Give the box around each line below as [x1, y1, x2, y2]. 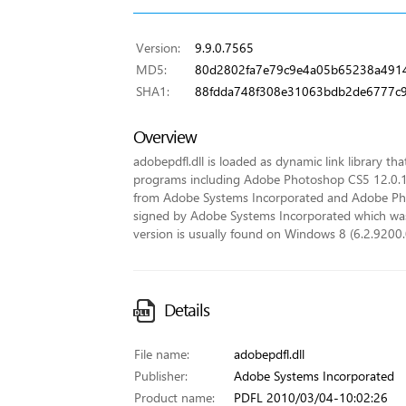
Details [164, 298, 209, 321]
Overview [133, 125, 197, 148]
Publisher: [134, 367, 188, 384]
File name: [134, 345, 189, 362]
